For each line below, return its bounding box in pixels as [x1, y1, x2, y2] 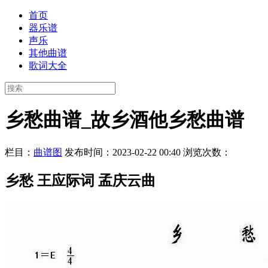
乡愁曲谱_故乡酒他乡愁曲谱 [5, 109, 244, 131]
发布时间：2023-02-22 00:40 [65, 147, 181, 157]
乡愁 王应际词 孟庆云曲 [5, 172, 156, 188]
